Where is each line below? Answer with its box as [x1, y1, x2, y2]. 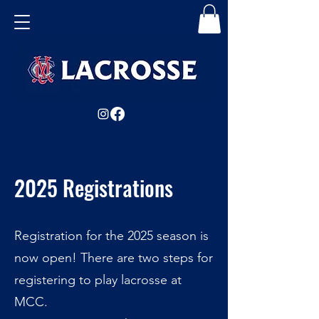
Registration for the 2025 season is [14, 227, 209, 244]
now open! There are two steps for [14, 249, 213, 266]
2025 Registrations [14, 171, 173, 204]
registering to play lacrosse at [14, 271, 182, 288]
